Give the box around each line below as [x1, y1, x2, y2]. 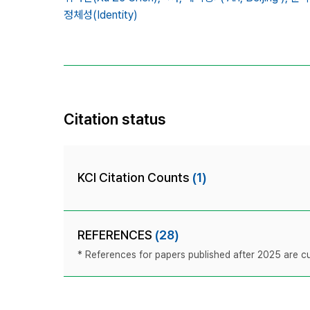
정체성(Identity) [64, 8, 138, 21]
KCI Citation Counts [77, 170, 192, 185]
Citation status [64, 109, 166, 128]
